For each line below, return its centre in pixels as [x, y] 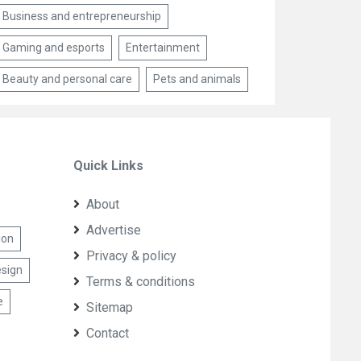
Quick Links [109, 166]
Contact [108, 333]
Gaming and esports [54, 48]
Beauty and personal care [68, 79]
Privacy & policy [132, 256]
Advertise [114, 230]
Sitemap [110, 307]
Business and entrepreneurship [82, 16]
